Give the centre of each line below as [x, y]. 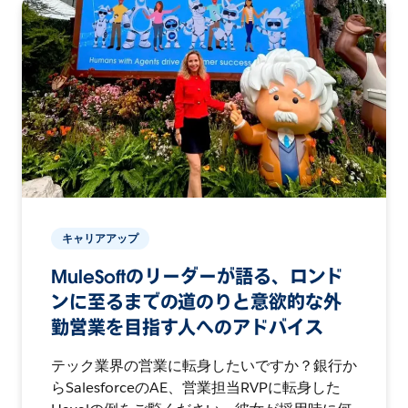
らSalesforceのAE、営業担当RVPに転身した [196, 388]
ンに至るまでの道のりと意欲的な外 [196, 303]
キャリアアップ [100, 239]
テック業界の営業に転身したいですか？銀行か [204, 366]
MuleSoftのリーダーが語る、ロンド [198, 277]
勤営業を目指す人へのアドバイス [187, 328]
